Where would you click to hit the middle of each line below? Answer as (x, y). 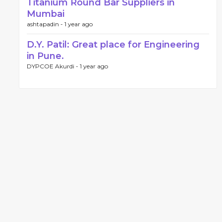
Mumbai (46, 14)
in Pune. (45, 56)
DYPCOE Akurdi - (53, 66)
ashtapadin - (46, 24)
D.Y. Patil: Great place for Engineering (113, 45)
